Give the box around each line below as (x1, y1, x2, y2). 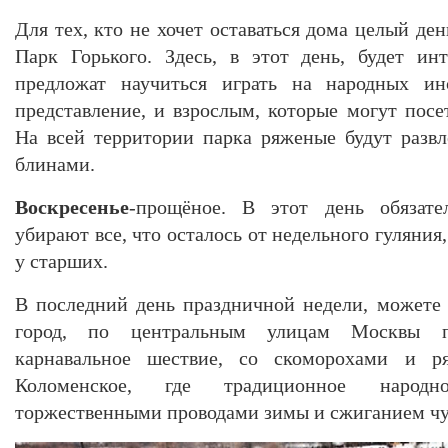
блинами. (15, 152, 95, 175)
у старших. (15, 249, 108, 272)
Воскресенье (15, 195, 129, 218)
